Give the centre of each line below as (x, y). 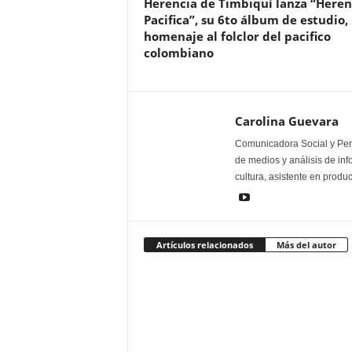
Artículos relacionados (204, 245)
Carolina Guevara (286, 121)
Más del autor (306, 245)
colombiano (178, 53)
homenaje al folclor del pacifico (237, 37)
